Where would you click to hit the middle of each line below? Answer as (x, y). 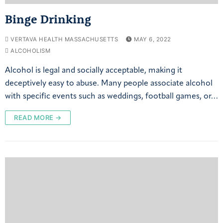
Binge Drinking (48, 19)
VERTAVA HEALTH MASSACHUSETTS (63, 40)
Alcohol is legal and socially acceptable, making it (94, 71)
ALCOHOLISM (29, 51)
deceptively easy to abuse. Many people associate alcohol (109, 84)
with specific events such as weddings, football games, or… (111, 97)
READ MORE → (38, 118)
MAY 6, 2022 (153, 40)
